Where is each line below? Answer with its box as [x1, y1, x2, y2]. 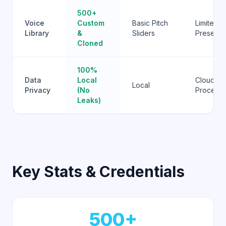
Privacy [25, 86, 50, 94]
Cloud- [195, 76, 218, 84]
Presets [195, 29, 220, 37]
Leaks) [77, 96, 101, 104]
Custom [77, 19, 104, 27]
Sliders [132, 29, 155, 37]
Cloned [77, 39, 103, 47]
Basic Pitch [132, 19, 168, 27]
